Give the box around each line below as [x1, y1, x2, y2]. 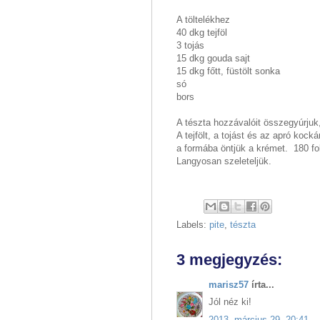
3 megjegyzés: [176, 250, 282, 269]
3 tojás [176, 39, 204, 51]
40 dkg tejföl [176, 26, 227, 38]
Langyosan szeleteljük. [176, 155, 271, 166]
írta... [249, 279, 274, 290]
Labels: [176, 219, 209, 230]
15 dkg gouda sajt [176, 52, 250, 64]
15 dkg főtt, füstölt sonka [176, 65, 280, 76]
